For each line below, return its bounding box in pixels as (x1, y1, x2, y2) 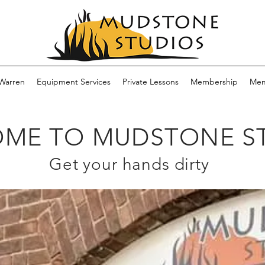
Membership (190, 76, 238, 87)
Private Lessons (122, 76, 179, 87)
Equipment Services (37, 76, 111, 87)
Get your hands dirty (49, 154, 209, 174)
